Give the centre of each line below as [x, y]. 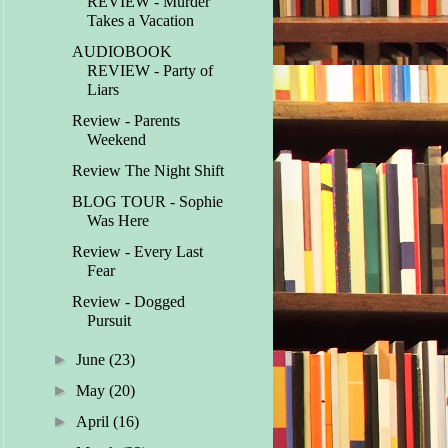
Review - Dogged [129, 302]
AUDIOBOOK [122, 52]
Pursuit [109, 321]
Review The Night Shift [148, 171]
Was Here [118, 221]
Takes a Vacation [141, 21]
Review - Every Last [138, 252]
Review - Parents [126, 121]
